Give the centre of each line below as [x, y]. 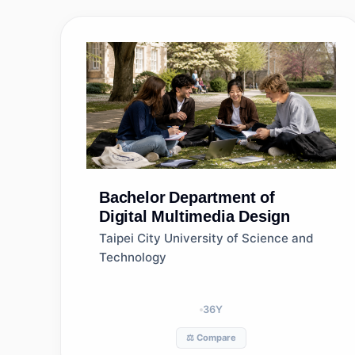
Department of [222, 197]
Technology [133, 257]
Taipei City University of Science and [206, 238]
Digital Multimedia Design [195, 216]
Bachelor [132, 197]
